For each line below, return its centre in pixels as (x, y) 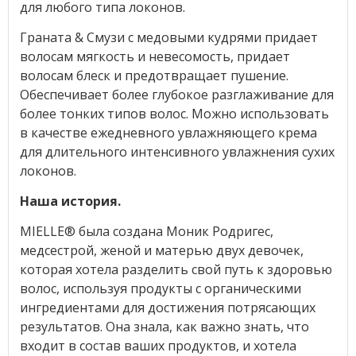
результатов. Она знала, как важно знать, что (164, 326)
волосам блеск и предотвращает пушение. (154, 75)
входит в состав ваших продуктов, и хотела (158, 345)
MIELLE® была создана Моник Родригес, (146, 231)
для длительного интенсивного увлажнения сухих (177, 151)
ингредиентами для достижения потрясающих (167, 307)
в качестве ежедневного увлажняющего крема (168, 132)
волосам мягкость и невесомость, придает (155, 56)
